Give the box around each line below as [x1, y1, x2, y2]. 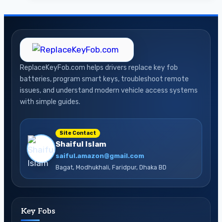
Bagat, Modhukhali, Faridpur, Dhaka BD [55, 164, 166, 171]
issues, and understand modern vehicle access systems [20, 86, 198, 95]
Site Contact [59, 130, 96, 137]
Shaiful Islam [55, 140, 106, 149]
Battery [77, 26, 108, 37]
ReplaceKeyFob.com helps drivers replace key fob [20, 63, 178, 72]
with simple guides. [20, 98, 80, 107]
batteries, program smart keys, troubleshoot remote [20, 75, 189, 84]
